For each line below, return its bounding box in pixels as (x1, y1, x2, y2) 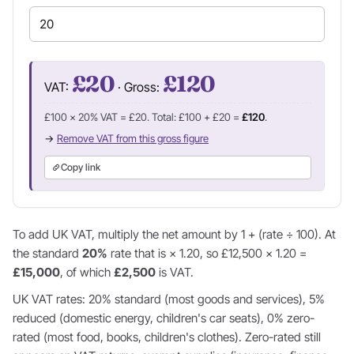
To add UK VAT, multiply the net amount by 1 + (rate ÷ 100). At (13, 227, 336, 242)
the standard (13, 246, 82, 261)
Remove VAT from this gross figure (57, 132, 209, 145)
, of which (60, 265, 114, 280)
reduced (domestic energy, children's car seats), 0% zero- (13, 311, 314, 326)
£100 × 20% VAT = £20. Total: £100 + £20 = (44, 111, 242, 123)
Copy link (61, 161, 100, 173)
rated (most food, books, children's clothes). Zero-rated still (13, 330, 321, 345)
